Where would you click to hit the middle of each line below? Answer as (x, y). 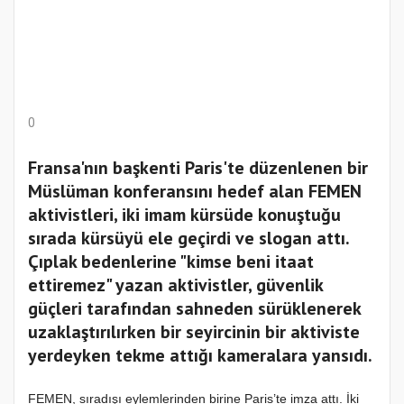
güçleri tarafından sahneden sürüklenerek (194, 309)
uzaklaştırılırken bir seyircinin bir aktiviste (194, 332)
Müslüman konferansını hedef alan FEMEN (195, 192)
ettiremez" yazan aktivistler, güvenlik (175, 285)
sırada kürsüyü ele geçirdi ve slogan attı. (188, 239)
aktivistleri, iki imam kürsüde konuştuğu (184, 215)
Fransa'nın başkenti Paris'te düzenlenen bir (198, 168)
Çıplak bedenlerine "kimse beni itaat (171, 262)
